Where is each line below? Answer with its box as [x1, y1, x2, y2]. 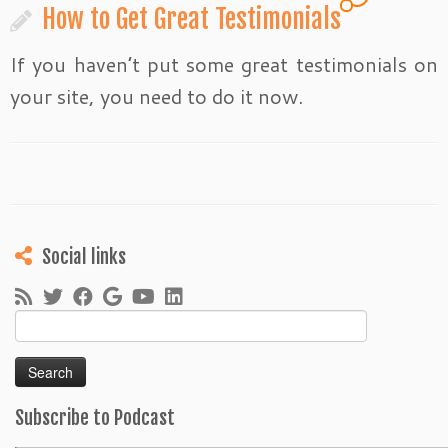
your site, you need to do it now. [10, 82, 303, 110]
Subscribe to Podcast [15, 406, 175, 430]
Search [14, 310, 57, 330]
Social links [42, 245, 126, 269]
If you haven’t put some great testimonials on [10, 50, 438, 78]
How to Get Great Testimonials [42, 3, 341, 35]
